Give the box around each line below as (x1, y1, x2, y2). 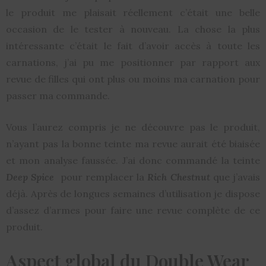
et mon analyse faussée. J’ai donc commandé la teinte (6, 154, 260, 167)
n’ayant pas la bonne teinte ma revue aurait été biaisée (6, 138, 260, 150)
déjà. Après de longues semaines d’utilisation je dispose (6, 188, 260, 200)
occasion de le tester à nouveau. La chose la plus (6, 23, 260, 36)
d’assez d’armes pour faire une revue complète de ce (6, 204, 260, 217)
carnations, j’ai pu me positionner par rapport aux (6, 56, 260, 69)
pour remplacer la (54, 171, 148, 183)
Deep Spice (6, 171, 55, 183)
